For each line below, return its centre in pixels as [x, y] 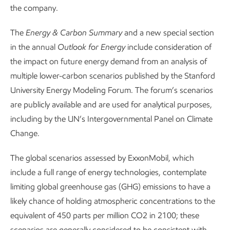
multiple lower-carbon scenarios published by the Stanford [113, 76]
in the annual [34, 47]
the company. [34, 8]
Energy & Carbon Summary [73, 33]
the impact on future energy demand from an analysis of [109, 61]
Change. [25, 133]
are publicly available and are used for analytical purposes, [111, 104]
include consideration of [168, 47]
